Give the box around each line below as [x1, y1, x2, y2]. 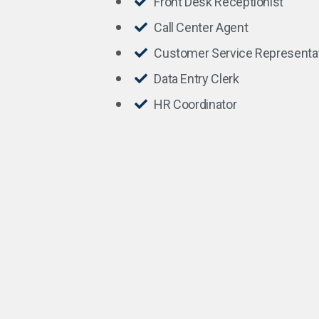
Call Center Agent [154, 20, 249, 35]
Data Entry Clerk [154, 71, 239, 86]
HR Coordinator [154, 97, 237, 112]
